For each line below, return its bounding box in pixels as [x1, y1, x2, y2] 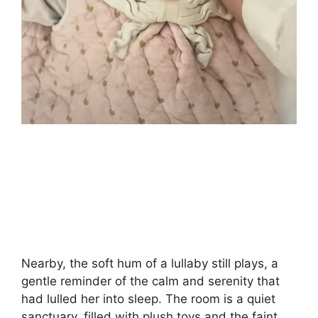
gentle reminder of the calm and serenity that [21, 273, 280, 288]
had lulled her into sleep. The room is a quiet [21, 291, 275, 306]
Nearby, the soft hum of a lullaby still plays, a [21, 256, 278, 270]
